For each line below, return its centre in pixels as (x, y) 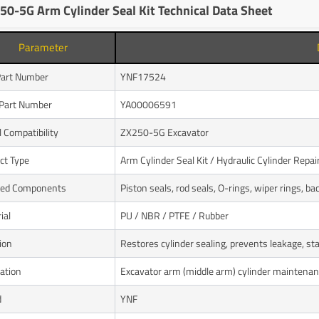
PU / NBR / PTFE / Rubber (174, 215)
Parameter (43, 47)
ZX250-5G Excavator (164, 132)
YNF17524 (143, 76)
